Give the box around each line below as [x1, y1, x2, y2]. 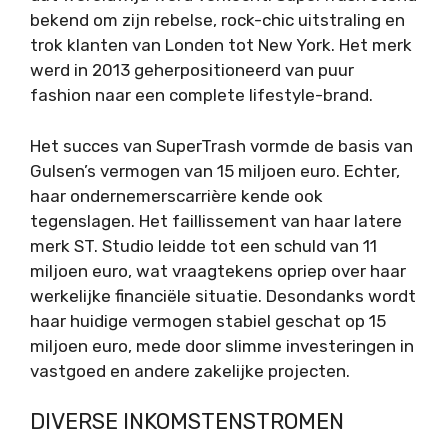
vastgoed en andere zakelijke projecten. [30, 360, 350, 381]
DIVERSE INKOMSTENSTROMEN [30, 408, 344, 436]
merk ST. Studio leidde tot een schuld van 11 [30, 235, 377, 256]
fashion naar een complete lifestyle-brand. [30, 85, 373, 106]
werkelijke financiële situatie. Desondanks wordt [30, 285, 416, 306]
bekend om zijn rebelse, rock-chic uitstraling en [30, 10, 405, 31]
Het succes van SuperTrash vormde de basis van [30, 135, 413, 156]
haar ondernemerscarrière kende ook [30, 185, 323, 206]
